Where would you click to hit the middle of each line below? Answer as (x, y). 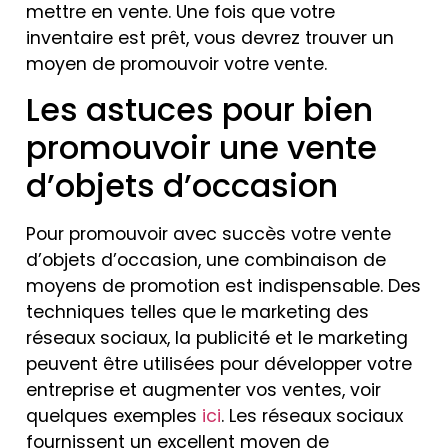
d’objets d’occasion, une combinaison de (206, 259)
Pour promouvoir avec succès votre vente (208, 233)
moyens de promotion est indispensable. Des (223, 285)
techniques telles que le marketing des (197, 311)
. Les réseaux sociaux (312, 415)
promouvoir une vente (201, 147)
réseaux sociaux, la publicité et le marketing (217, 337)
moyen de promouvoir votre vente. (176, 63)
